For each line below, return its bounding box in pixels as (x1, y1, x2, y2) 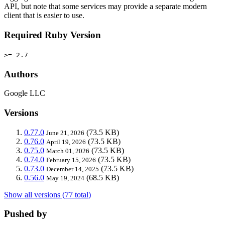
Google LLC (4, 89, 45, 98)
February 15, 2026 (46, 156, 96, 164)
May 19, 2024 (46, 174, 84, 182)
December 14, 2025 (46, 165, 99, 173)
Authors (4, 68, 38, 79)
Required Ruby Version (4, 30, 101, 41)
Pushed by (4, 208, 47, 219)
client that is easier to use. (4, 11, 84, 20)
